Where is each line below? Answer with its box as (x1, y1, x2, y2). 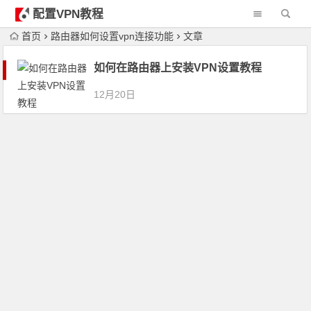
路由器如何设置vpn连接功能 (51, 31, 174, 42)
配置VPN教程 (32, 8, 103, 21)
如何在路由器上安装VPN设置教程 (94, 62, 262, 74)
